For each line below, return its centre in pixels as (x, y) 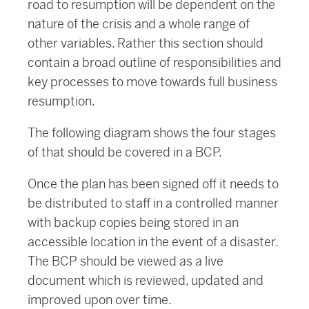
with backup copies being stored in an (133, 223)
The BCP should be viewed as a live (126, 261)
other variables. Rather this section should (146, 43)
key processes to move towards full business (152, 82)
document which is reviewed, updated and (146, 281)
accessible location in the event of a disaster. (153, 242)
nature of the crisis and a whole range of (139, 24)
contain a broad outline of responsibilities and (154, 63)
